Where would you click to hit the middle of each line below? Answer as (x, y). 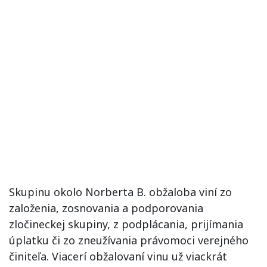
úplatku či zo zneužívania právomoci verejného (129, 240)
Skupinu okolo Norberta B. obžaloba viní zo (120, 192)
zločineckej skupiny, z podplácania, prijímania (126, 224)
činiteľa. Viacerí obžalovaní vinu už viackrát (118, 256)
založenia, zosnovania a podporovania (106, 208)
